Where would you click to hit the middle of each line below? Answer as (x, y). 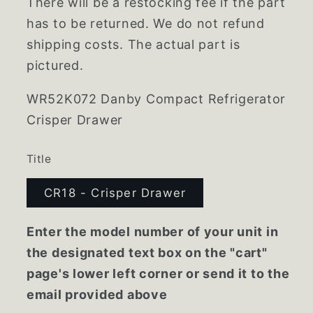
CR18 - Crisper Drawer (115, 192)
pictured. (55, 66)
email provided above (97, 295)
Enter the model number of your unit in (153, 232)
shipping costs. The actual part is (133, 45)
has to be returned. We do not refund (146, 24)
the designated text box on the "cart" (147, 253)
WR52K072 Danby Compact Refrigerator (156, 99)
